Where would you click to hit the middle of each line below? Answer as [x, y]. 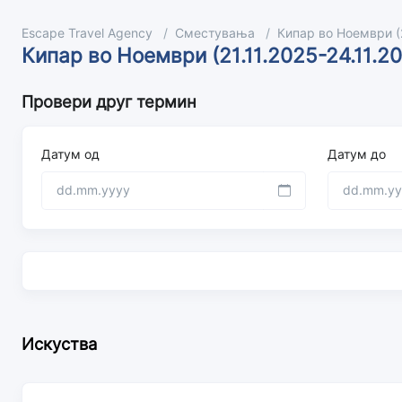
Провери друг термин [109, 101]
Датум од [70, 154]
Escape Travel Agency [87, 33]
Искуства [59, 343]
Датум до [357, 154]
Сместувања [215, 33]
